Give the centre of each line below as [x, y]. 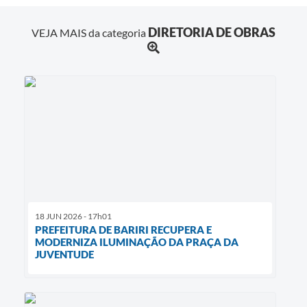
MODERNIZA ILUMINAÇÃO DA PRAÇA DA [137, 242]
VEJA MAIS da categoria [90, 33]
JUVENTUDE [64, 255]
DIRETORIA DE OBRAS [212, 33]
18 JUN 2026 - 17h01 [73, 217]
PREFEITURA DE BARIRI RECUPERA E [123, 230]
